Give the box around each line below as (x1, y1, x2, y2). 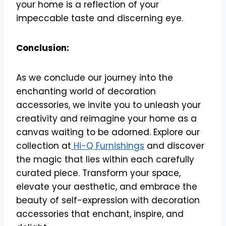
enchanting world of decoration (16, 85, 156, 97)
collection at (16, 139, 71, 152)
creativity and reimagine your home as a (16, 112, 197, 125)
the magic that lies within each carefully (16, 153, 194, 165)
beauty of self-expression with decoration (16, 194, 200, 206)
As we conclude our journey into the (16, 71, 173, 84)
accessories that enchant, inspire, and (16, 207, 184, 220)
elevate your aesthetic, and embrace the (16, 180, 197, 193)
